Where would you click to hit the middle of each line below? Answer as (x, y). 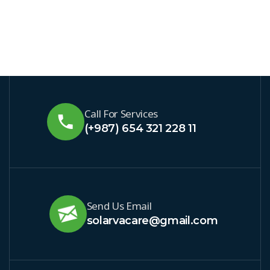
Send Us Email (119, 206)
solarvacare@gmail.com (152, 221)
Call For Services (121, 114)
